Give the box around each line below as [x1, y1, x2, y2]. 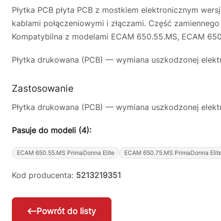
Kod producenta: [12, 170, 76, 180]
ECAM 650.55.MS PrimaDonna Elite [17, 149, 114, 156]
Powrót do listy [37, 206, 96, 217]
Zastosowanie [12, 83, 74, 94]
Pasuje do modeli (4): [12, 125, 91, 135]
